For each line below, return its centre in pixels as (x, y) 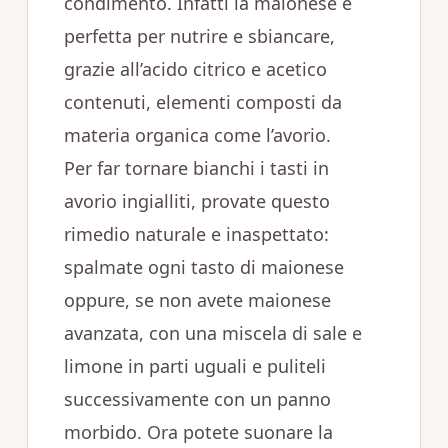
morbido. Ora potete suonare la (198, 432)
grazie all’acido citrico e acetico (195, 69)
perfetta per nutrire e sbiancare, (199, 36)
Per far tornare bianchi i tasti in (196, 168)
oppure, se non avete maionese (197, 300)
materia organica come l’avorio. (197, 135)
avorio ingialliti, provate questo (196, 201)
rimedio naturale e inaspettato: (196, 234)
